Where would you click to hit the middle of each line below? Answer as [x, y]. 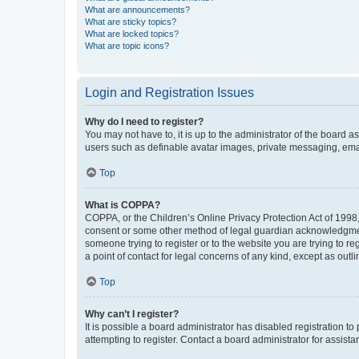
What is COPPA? [123, 205]
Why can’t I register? [132, 314]
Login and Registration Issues [169, 92]
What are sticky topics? [131, 21]
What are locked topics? [132, 33]
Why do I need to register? [144, 121]
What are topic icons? [127, 45]
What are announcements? [137, 9]
